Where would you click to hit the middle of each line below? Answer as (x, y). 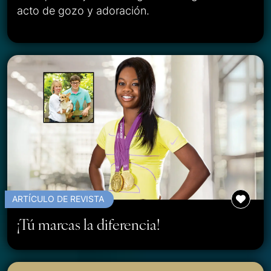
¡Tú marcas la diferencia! (88, 224)
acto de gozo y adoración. (83, 10)
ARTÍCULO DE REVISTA (58, 198)
